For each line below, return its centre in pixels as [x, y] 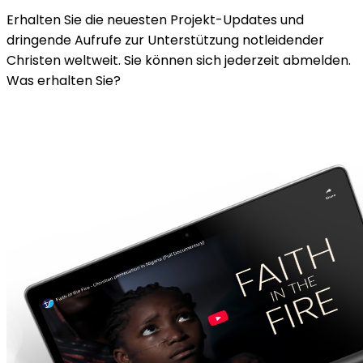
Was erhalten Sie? [64, 81]
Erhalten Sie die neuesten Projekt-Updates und [155, 20]
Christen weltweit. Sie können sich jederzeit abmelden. [179, 61]
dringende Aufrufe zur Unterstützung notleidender [165, 41]
